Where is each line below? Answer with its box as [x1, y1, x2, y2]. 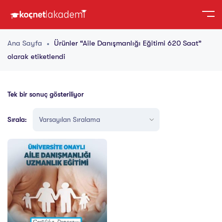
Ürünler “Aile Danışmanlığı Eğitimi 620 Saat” [54, 39, 202, 48]
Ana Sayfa [7, 39, 42, 48]
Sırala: [7, 115, 27, 124]
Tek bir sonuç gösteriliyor [7, 90, 84, 99]
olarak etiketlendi [7, 52, 65, 61]
